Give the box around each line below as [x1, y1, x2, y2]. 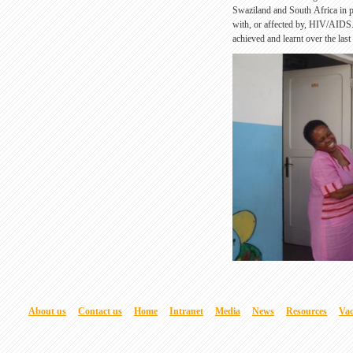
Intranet [169, 306, 203, 317]
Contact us [78, 306, 122, 317]
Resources [286, 306, 327, 317]
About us [28, 306, 66, 317]
